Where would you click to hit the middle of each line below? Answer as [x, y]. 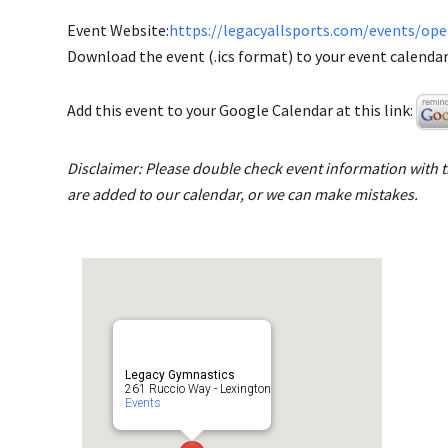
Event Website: [118, 30]
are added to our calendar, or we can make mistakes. [242, 194]
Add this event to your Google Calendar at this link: [241, 109]
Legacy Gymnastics [180, 375]
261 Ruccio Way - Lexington [198, 389]
